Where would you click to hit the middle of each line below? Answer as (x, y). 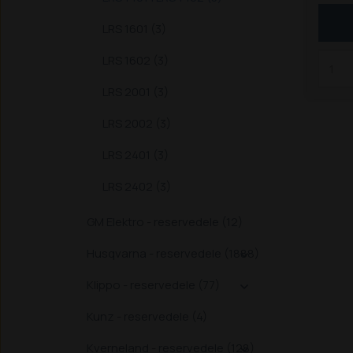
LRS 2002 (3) (137, 123)
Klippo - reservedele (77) (153, 285)
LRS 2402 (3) (137, 186)
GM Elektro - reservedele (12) (165, 222)
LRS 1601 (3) (134, 29)
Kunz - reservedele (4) (147, 316)
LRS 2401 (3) (136, 155)
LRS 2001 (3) (136, 92)
